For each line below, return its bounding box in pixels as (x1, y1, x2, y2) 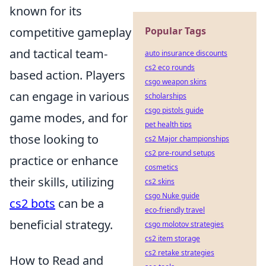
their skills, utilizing (9, 174, 114, 190)
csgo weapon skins (145, 77, 207, 87)
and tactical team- (9, 46, 107, 62)
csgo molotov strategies (145, 219, 224, 229)
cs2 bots (9, 195, 55, 211)
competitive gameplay (9, 24, 131, 40)
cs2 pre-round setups (145, 148, 215, 158)
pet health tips (145, 119, 192, 129)
